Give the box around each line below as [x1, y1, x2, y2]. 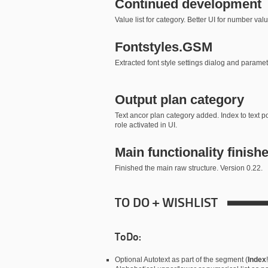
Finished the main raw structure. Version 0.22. [115, 164, 264, 172]
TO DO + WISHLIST [115, 197, 218, 211]
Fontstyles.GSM [115, 39, 212, 54]
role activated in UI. [115, 121, 179, 129]
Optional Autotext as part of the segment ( [115, 255, 248, 264]
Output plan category [115, 92, 244, 107]
